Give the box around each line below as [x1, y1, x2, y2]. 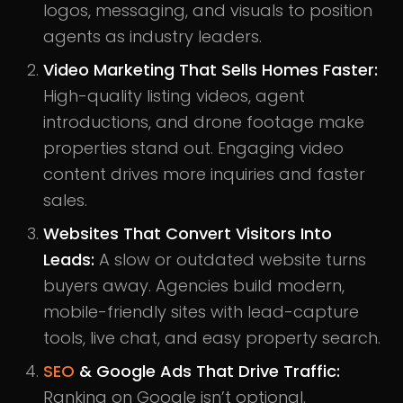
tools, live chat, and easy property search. [43, 326, 381, 349]
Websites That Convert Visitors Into [43, 221, 332, 245]
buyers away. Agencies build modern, [43, 273, 345, 297]
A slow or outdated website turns [99, 247, 366, 271]
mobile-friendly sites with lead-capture [43, 300, 359, 323]
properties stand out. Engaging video [43, 136, 344, 159]
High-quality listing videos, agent [43, 84, 305, 107]
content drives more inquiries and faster [43, 162, 365, 185]
